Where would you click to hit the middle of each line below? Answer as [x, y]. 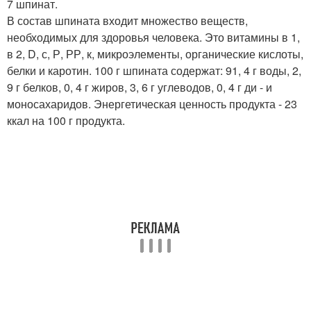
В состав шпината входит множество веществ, [127, 20]
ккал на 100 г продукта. [66, 120]
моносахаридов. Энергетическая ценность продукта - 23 [152, 103]
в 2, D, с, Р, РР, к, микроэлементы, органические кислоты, [155, 53]
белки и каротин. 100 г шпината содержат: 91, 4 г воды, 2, [154, 70]
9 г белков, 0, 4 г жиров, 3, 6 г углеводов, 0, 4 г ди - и [140, 87]
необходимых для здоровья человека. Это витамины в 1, [153, 37]
